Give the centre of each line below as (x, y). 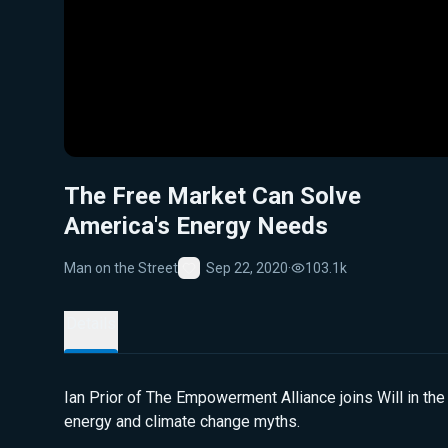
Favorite (213, 283)
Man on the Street (121, 267)
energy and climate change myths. (182, 421)
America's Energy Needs (196, 226)
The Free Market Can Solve (212, 196)
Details (91, 323)
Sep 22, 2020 (247, 267)
